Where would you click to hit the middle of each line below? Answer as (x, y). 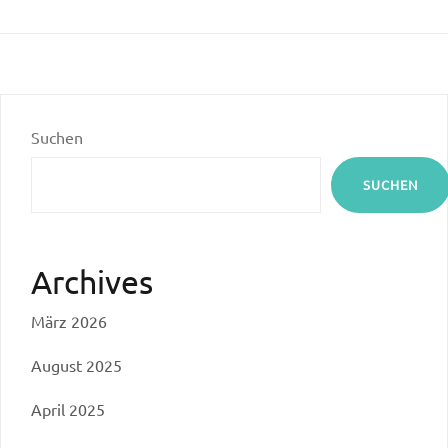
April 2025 (68, 408)
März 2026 (69, 320)
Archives (92, 281)
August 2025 (76, 364)
